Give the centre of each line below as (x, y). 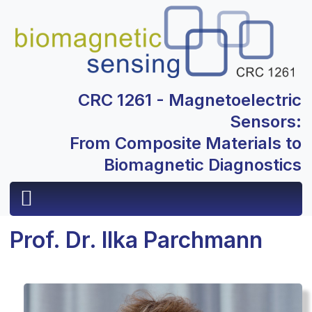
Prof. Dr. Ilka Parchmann (136, 240)
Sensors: (266, 122)
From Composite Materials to (186, 143)
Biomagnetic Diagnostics (203, 165)
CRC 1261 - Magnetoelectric (190, 100)
